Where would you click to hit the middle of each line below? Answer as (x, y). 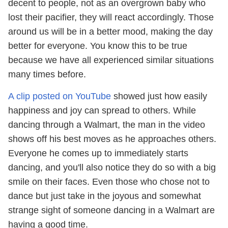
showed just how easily (159, 96)
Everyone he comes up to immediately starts (98, 153)
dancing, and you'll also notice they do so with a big (112, 167)
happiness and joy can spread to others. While (102, 110)
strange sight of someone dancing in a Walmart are (111, 210)
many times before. (47, 74)
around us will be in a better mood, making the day (110, 32)
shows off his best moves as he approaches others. (112, 139)
